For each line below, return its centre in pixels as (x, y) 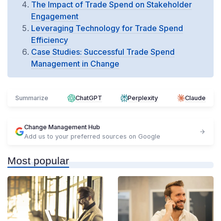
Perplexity (143, 98)
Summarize (32, 98)
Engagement (55, 17)
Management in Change (75, 64)
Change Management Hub (62, 127)
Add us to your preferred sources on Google (92, 137)
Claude (195, 98)
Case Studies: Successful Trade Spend (103, 52)
